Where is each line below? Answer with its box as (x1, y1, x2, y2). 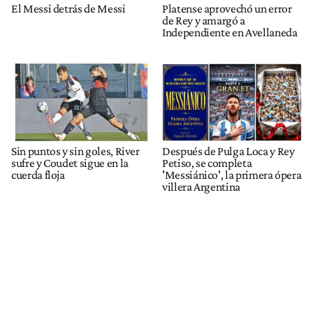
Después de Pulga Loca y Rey (162, 144, 295, 159)
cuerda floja (11, 168, 65, 182)
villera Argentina (162, 180, 241, 194)
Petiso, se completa (162, 156, 252, 170)
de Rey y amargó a (162, 13, 246, 27)
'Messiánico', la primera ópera (162, 168, 302, 182)
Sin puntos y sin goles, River (11, 144, 140, 159)
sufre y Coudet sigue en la (11, 156, 129, 170)
